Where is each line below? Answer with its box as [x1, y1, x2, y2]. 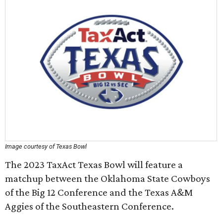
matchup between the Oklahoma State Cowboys [5, 172, 210, 184]
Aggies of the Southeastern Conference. [5, 200, 174, 212]
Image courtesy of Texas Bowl [5, 143, 87, 150]
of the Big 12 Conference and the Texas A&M [5, 186, 193, 198]
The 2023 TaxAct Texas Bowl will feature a [5, 159, 183, 170]
